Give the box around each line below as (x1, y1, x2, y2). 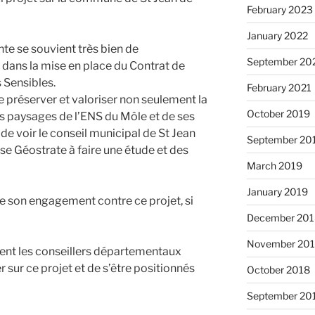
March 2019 (246, 160, 302, 172)
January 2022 (246, 30, 308, 42)
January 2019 (246, 186, 308, 198)
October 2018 (246, 264, 310, 276)
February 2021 (246, 82, 311, 94)
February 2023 (246, 4, 313, 16)
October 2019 (246, 108, 310, 120)
